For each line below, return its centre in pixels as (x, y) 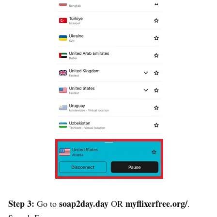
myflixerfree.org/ (156, 203)
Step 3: (21, 203)
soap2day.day (84, 203)
